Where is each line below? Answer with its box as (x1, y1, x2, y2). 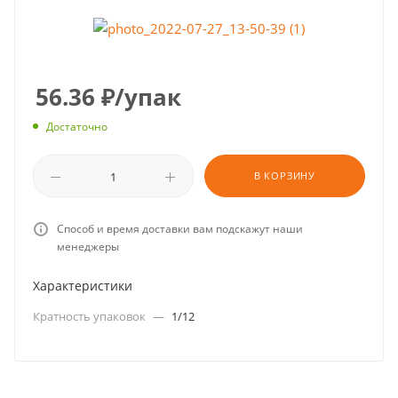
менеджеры (57, 239, 119, 255)
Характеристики (33, 277, 132, 295)
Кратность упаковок (33, 308, 148, 325)
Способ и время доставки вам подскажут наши (57, 221, 303, 237)
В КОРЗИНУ (253, 169, 316, 183)
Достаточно (46, 119, 107, 135)
